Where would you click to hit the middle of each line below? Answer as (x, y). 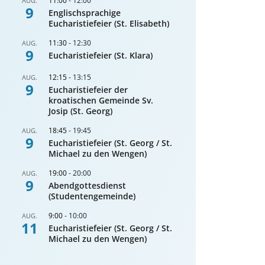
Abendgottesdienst (88, 186)
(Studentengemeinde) (92, 196)
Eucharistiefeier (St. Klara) (101, 56)
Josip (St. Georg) (81, 111)
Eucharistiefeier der (88, 90)
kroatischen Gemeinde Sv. (101, 101)
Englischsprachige (85, 13)
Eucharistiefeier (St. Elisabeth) (109, 24)
